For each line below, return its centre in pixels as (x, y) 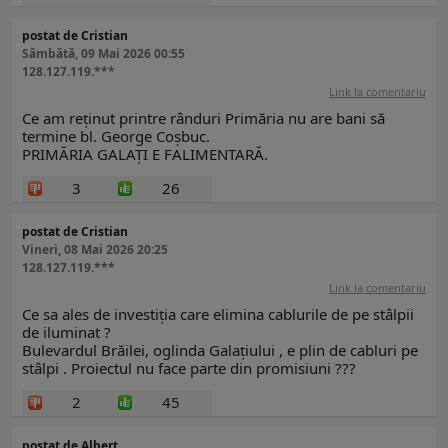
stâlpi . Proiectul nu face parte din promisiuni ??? (189, 368)
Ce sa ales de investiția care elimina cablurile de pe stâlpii (218, 314)
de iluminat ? (66, 332)
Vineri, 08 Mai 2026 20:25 (95, 250)
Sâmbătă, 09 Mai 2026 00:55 (103, 54)
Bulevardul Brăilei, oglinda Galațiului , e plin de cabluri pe (220, 350)
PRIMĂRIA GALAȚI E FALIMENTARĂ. (145, 154)
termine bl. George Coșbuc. (116, 136)
